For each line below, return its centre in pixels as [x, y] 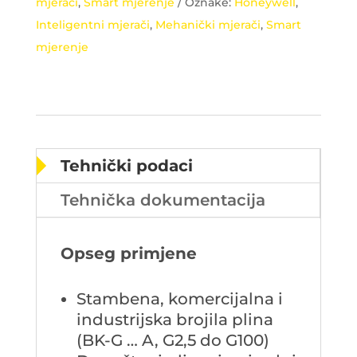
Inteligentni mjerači [92, 24]
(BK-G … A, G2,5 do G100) [173, 340]
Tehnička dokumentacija [163, 200]
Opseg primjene [128, 253]
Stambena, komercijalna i [179, 298]
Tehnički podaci [126, 165]
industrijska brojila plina [175, 319]
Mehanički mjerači [208, 24]
